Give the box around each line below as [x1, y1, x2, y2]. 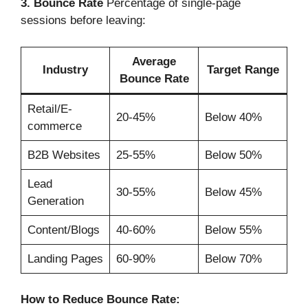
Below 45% [204, 185, 262, 199]
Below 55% [204, 223, 262, 236]
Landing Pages [27, 252, 103, 265]
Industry [43, 63, 88, 76]
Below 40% [204, 110, 262, 124]
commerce [27, 119, 82, 133]
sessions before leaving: [21, 14, 146, 27]
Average [132, 54, 176, 68]
